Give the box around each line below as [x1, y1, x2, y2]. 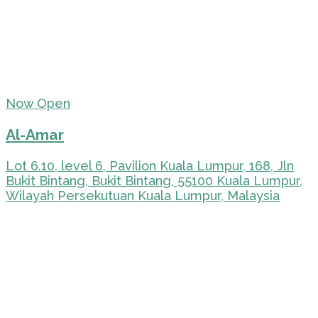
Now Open [6, 95, 70, 111]
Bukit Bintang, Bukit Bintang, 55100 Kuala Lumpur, [6, 172, 302, 188]
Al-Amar [6, 125, 64, 143]
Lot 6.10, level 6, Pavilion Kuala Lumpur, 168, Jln [6, 158, 294, 173]
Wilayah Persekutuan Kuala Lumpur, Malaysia [6, 187, 280, 203]
